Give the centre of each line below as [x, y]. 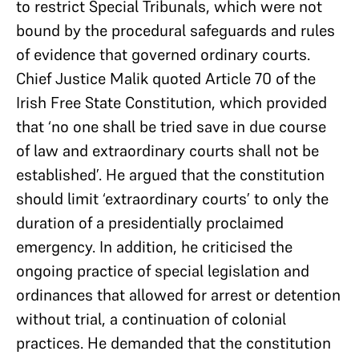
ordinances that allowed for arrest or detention [178, 294]
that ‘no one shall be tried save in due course [171, 126]
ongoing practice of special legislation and [163, 270]
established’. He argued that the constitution [170, 174]
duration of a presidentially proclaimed [150, 222]
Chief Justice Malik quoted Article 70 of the [166, 78]
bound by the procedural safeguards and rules [175, 30]
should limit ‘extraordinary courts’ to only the [172, 198]
